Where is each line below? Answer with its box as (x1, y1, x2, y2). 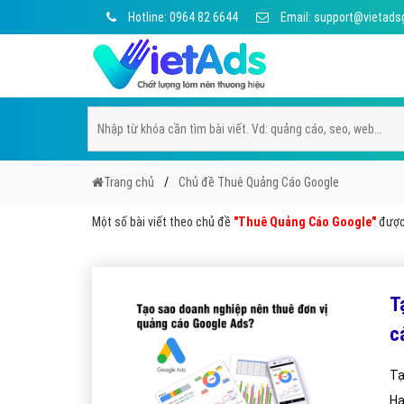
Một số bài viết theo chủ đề (92, 215, 234, 229)
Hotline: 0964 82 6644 (125, 10, 238, 24)
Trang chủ (104, 175, 154, 189)
